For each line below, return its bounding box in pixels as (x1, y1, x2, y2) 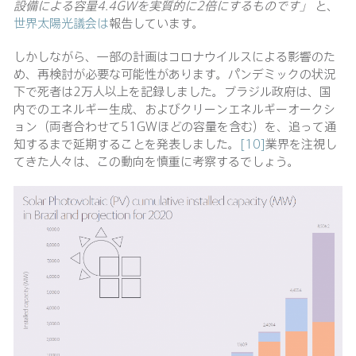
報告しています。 (109, 14, 204, 31)
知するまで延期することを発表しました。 (14, 134, 240, 152)
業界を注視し (265, 134, 337, 152)
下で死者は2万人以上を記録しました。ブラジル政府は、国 (14, 82, 331, 99)
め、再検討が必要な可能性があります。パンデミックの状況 (14, 64, 335, 82)
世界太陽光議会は (14, 14, 109, 31)
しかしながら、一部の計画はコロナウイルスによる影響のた (14, 47, 335, 64)
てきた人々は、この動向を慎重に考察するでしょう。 (14, 152, 300, 169)
